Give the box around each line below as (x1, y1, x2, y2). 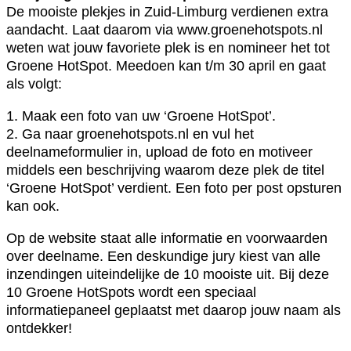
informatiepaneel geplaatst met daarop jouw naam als (6, 302, 341, 318)
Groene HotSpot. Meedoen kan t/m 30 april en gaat (6, 57, 326, 74)
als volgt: (6, 75, 62, 92)
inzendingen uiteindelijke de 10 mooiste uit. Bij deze (6, 266, 329, 282)
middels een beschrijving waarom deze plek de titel (6, 161, 324, 178)
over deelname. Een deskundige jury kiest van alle (6, 248, 320, 264)
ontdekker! (6, 320, 72, 336)
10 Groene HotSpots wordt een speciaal (6, 284, 256, 300)
